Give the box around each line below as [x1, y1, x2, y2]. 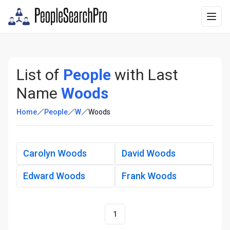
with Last [111, 66, 178, 84]
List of [16, 66, 63, 84]
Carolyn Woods [23, 148, 87, 159]
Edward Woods [23, 170, 85, 181]
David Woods [122, 148, 176, 159]
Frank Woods [122, 170, 177, 181]
